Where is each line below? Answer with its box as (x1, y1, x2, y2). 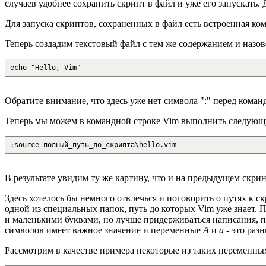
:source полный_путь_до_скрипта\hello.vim (10, 140, 176, 149)
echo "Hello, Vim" (10, 63, 81, 72)
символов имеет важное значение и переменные (5, 224, 203, 235)
